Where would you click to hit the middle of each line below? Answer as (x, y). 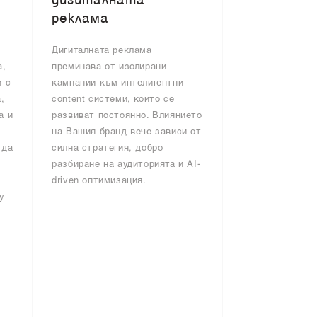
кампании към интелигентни (118, 83)
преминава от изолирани (109, 67)
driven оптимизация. (99, 181)
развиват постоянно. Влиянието (127, 116)
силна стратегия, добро (108, 149)
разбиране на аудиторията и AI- (126, 165)
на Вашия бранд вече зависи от (127, 132)
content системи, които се (113, 100)
